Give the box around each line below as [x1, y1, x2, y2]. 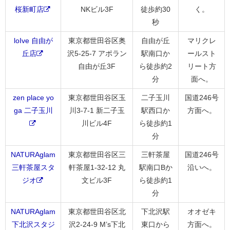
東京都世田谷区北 [68, 207, 126, 216]
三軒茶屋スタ [11, 163, 55, 171]
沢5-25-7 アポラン [67, 49, 127, 57]
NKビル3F [80, 5, 113, 13]
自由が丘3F [78, 62, 116, 70]
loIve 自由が [13, 36, 53, 45]
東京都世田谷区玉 [68, 93, 126, 102]
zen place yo [12, 93, 54, 102]
